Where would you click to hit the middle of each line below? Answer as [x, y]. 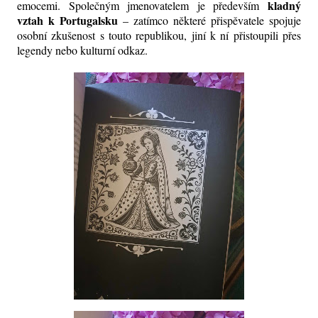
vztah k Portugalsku [70, 21]
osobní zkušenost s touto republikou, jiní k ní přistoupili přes [159, 35]
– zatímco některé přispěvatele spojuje [212, 21]
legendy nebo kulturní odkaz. [82, 50]
